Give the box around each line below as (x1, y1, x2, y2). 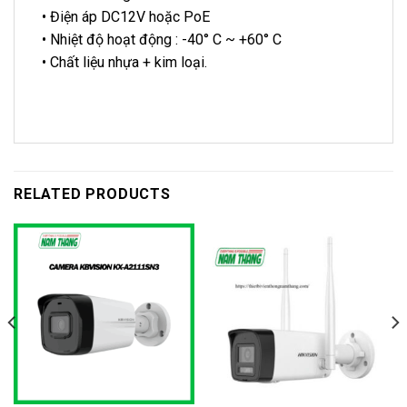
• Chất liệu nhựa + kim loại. (42, 54, 207, 72)
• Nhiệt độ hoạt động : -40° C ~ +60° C (42, 31, 282, 49)
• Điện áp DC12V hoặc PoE (42, 8, 210, 26)
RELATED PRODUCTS (14, 184, 171, 203)
